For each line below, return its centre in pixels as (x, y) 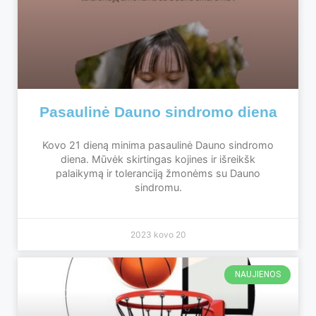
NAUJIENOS (257, 275)
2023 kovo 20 (158, 235)
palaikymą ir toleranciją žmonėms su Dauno (158, 174)
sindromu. (158, 188)
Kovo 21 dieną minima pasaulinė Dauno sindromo (158, 145)
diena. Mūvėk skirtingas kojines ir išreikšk (158, 159)
